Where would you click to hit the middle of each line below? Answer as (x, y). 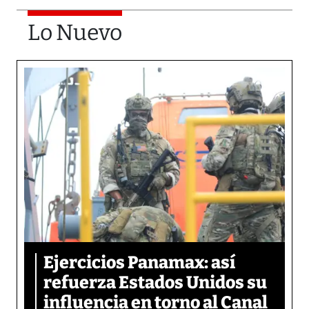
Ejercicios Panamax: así (139, 262)
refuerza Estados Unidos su (155, 282)
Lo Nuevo (75, 33)
